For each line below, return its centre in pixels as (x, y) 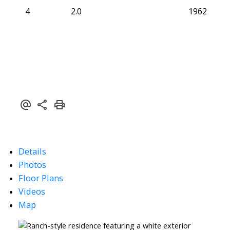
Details (32, 151)
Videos (32, 191)
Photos (32, 165)
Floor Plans (41, 178)
